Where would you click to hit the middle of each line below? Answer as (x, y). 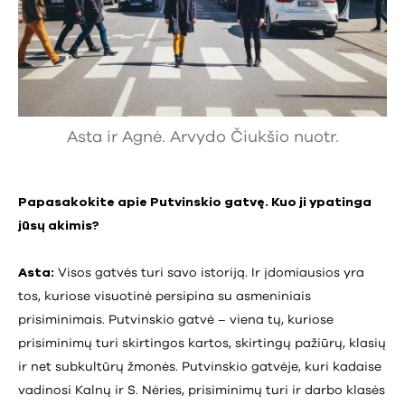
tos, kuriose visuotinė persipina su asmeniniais (165, 297)
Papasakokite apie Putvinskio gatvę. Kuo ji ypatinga (195, 203)
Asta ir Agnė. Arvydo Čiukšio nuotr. (202, 138)
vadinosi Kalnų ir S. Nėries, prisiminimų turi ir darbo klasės (202, 391)
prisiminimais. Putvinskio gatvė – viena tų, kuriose (176, 320)
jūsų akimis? (60, 226)
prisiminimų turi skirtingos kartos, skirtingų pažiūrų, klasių (202, 344)
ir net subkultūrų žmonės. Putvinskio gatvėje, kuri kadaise (200, 367)
